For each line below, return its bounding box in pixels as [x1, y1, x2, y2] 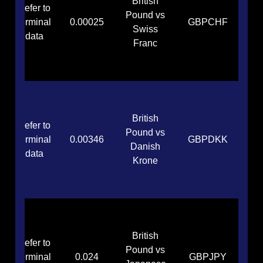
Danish [130, 141, 161, 152]
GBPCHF [188, 17, 228, 28]
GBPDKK [188, 134, 228, 145]
